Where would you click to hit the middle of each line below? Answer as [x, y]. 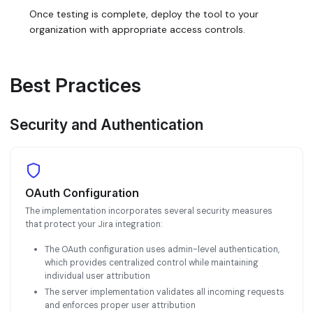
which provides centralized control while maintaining [152, 263]
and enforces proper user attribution [120, 305]
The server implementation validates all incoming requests [165, 292]
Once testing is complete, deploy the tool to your [144, 14]
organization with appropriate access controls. [137, 29]
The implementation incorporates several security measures [149, 211]
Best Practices [75, 85]
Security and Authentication [107, 125]
